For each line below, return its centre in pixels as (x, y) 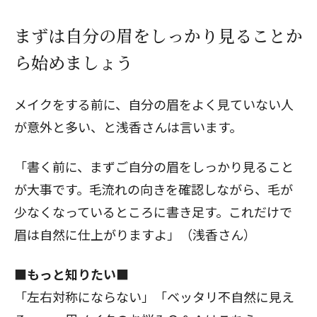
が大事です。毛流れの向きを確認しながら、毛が (154, 189)
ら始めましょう (74, 62)
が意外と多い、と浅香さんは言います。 (128, 127)
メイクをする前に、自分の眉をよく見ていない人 (154, 104)
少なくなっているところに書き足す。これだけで (153, 212)
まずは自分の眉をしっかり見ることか (158, 35)
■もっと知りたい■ (71, 274)
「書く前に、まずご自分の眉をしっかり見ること (154, 166)
